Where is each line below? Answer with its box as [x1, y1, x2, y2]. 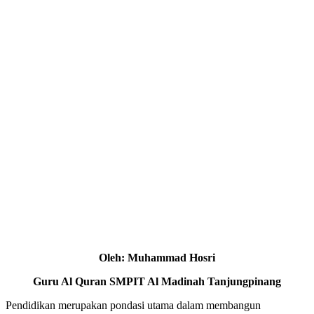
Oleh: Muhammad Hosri [99, 252, 215, 264]
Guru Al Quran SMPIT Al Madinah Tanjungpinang [33, 275, 281, 288]
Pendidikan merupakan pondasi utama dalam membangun [6, 299, 261, 312]
